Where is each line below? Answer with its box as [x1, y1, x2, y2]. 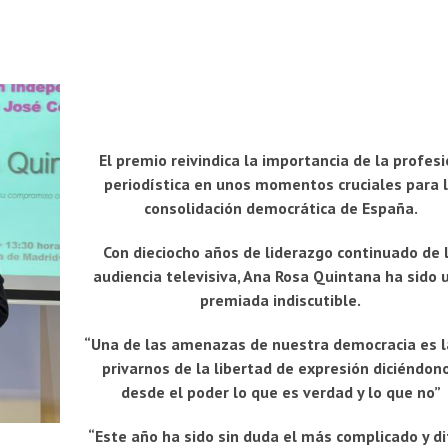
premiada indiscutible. [200, 290, 362, 311]
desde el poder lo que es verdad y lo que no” [120, 382, 441, 403]
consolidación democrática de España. [143, 198, 418, 219]
